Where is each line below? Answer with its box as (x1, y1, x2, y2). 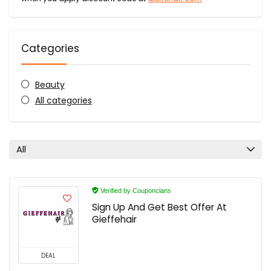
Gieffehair (92, 212, 137, 226)
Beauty (34, 78, 65, 91)
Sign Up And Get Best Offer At (92, 200, 227, 214)
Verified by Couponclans (99, 186, 171, 194)
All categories (34, 94, 92, 106)
